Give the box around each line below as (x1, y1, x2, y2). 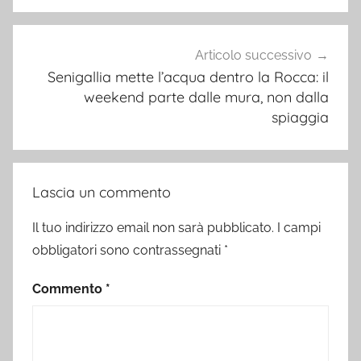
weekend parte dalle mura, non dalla (84, 88, 329, 107)
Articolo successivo (195, 48, 312, 64)
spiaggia (272, 108, 329, 127)
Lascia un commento (32, 183, 171, 202)
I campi (277, 220, 321, 236)
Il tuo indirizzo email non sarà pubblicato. (32, 220, 274, 236)
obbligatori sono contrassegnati (32, 243, 224, 259)
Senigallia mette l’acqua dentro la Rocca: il (48, 68, 329, 87)
